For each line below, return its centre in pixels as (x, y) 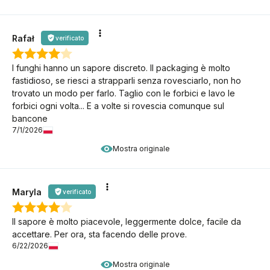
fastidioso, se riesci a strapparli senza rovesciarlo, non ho (127, 81)
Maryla (27, 192)
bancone (30, 119)
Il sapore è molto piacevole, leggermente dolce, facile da (127, 222)
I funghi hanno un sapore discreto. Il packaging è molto (121, 68)
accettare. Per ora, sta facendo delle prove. (99, 234)
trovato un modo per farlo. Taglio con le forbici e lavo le (124, 93)
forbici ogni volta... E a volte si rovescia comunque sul (118, 106)
